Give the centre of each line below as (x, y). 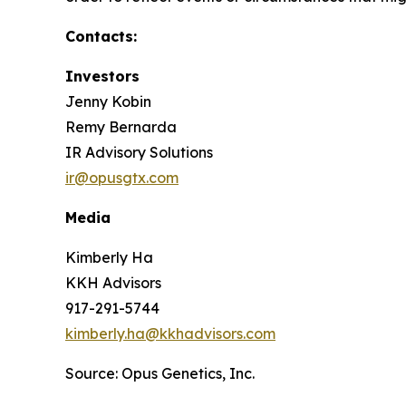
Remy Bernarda (121, 127)
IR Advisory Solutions (139, 152)
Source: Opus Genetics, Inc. (160, 373)
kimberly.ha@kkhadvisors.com (170, 333)
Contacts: (101, 36)
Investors (102, 76)
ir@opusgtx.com (122, 178)
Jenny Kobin (108, 101)
